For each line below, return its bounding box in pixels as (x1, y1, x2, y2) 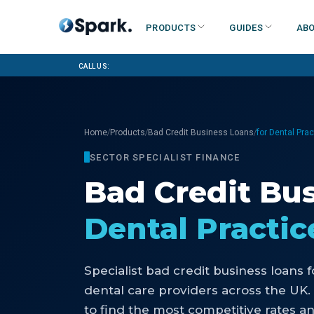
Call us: (78, 60, 110, 71)
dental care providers (84, 283, 218, 297)
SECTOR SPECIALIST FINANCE (90, 151, 240, 163)
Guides (229, 18, 263, 34)
